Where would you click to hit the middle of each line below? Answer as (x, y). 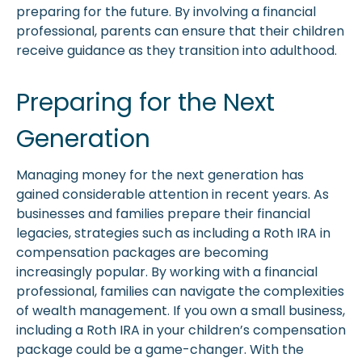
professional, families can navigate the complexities (180, 292)
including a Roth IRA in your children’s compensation (181, 330)
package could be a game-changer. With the (160, 350)
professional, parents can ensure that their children (180, 32)
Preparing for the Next (145, 103)
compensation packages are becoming (142, 253)
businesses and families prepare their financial (163, 214)
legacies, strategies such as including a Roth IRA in (173, 234)
